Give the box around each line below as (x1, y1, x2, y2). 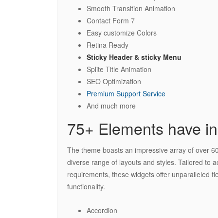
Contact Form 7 (87, 15, 135, 25)
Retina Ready (87, 39, 128, 50)
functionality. (67, 181, 105, 191)
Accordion (87, 205, 117, 215)
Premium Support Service (87, 88, 165, 98)
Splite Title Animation (87, 64, 151, 74)
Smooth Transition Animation (87, 3, 175, 13)
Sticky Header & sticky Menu (87, 52, 182, 62)
